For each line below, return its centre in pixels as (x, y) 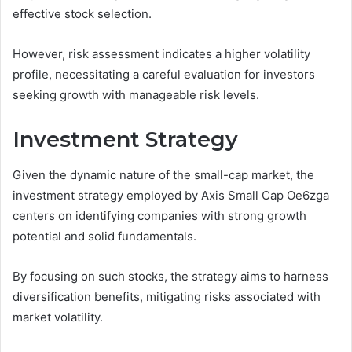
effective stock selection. (82, 14)
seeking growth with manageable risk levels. (136, 95)
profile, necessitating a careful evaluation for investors (164, 75)
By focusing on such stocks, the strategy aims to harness (170, 276)
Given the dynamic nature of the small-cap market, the (163, 174)
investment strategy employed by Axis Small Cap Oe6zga (171, 195)
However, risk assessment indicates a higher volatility (161, 54)
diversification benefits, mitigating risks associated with (167, 296)
